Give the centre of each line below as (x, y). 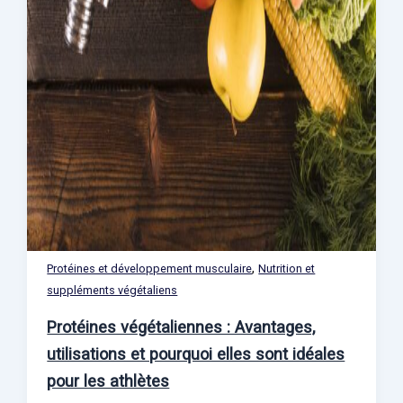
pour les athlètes (108, 381)
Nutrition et (287, 269)
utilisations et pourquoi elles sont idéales (196, 354)
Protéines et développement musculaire (150, 269)
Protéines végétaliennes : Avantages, (181, 327)
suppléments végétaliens (112, 291)
